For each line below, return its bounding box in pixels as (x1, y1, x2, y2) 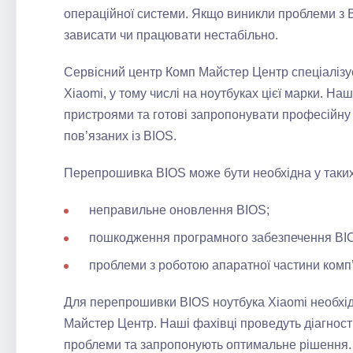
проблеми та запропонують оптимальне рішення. (64, 338, 351, 351)
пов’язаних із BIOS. (64, 129, 176, 143)
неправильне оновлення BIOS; (89, 203, 269, 217)
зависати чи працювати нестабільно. (64, 28, 278, 42)
